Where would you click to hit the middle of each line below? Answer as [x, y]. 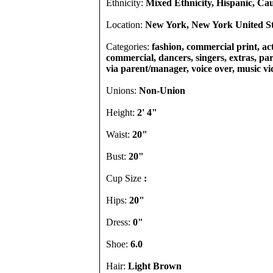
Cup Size [125, 178]
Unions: [122, 90]
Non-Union [162, 90]
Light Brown [155, 266]
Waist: [119, 134]
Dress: [119, 222]
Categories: [129, 47]
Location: [126, 25]
